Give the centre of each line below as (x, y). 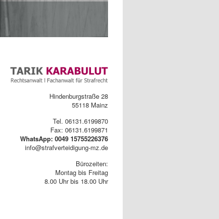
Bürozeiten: (92, 163)
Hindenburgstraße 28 (79, 96)
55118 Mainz (90, 105)
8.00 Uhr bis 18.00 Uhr (76, 181)
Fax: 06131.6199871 (79, 130)
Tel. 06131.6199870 (80, 121)
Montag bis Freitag (82, 172)
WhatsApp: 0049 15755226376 (64, 138)
